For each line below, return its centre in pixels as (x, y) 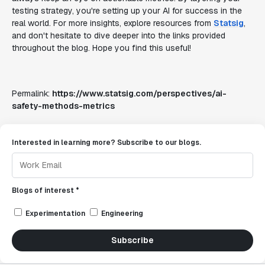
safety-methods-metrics (63, 106)
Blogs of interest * (46, 190)
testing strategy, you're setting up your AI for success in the (127, 11)
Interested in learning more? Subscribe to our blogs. (106, 143)
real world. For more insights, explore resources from (113, 23)
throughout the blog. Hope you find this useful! (101, 48)
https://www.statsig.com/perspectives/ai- (139, 93)
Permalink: (32, 93)
